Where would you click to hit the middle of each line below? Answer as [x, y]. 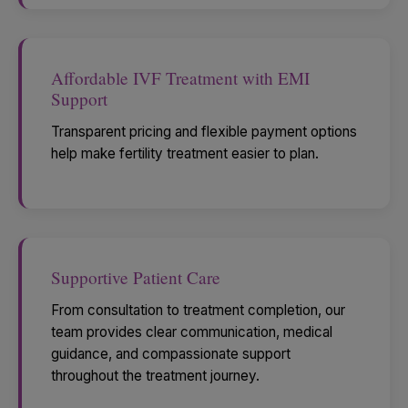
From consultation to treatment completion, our [198, 310]
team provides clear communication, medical [192, 331]
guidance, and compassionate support [171, 353]
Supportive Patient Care [136, 277]
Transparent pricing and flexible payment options [204, 131]
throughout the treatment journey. [155, 375]
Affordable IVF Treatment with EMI [180, 78]
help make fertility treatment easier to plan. [185, 153]
